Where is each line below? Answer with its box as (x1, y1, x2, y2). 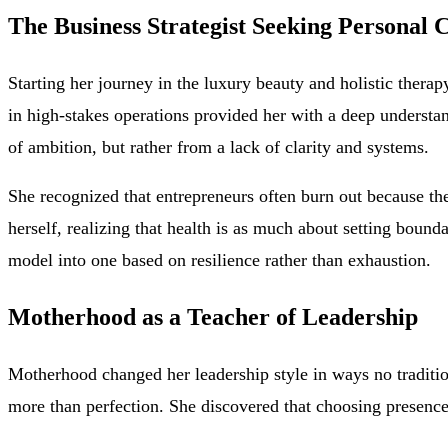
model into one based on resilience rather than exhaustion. (8, 249, 431, 270)
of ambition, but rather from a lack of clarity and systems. (8, 137, 429, 158)
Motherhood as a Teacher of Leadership (8, 303, 418, 330)
